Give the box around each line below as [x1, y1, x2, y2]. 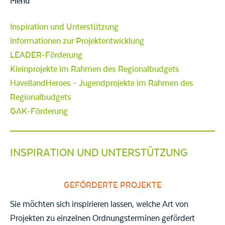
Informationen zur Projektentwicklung [10, 36, 144, 47]
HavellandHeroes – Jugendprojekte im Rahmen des [10, 78, 193, 89]
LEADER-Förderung [10, 50, 82, 61]
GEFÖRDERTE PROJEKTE [63, 180, 162, 190]
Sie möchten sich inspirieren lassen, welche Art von [10, 199, 188, 209]
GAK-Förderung [10, 106, 68, 117]
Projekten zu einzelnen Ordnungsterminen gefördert [10, 213, 195, 223]
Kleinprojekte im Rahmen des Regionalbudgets [10, 64, 179, 75]
